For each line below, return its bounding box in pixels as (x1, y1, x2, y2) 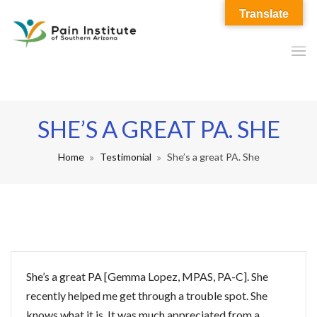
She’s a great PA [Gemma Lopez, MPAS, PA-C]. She (26, 270, 268, 284)
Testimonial (99, 151, 151, 163)
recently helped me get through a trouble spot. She (26, 289, 267, 303)
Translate (239, 8, 289, 20)
